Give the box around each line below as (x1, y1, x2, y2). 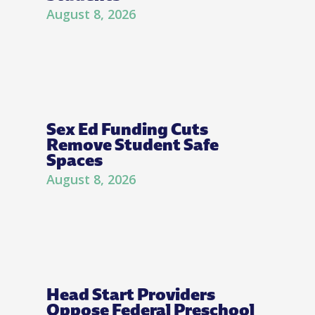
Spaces (46, 148, 103, 172)
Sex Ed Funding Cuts (46, 117, 208, 141)
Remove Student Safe (46, 132, 219, 156)
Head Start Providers (46, 282, 215, 306)
